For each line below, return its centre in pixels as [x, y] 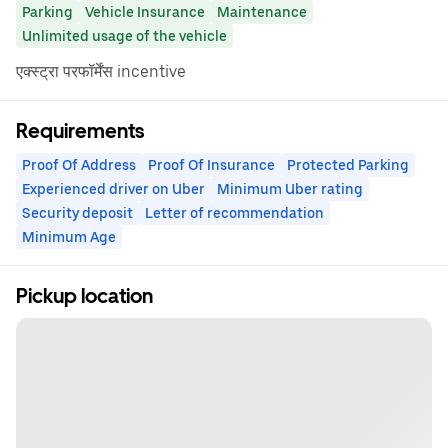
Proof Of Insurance [211, 165]
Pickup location [84, 296]
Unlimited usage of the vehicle [124, 36]
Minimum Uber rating [290, 189]
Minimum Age [69, 237]
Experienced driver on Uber [113, 189]
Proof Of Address [79, 165]
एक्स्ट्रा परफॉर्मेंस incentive [101, 72]
